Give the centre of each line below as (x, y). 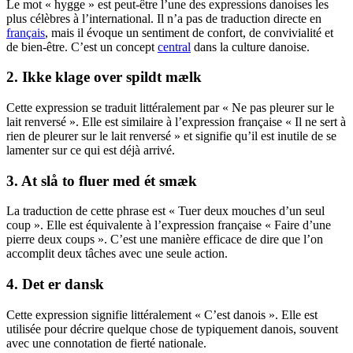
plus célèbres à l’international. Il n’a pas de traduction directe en (164, 18)
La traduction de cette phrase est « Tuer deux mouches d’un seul (165, 211)
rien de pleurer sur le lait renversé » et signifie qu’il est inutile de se (171, 136)
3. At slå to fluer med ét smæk (102, 180)
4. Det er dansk (55, 284)
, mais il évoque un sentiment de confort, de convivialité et (189, 32)
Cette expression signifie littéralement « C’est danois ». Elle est (162, 314)
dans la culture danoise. (250, 46)
